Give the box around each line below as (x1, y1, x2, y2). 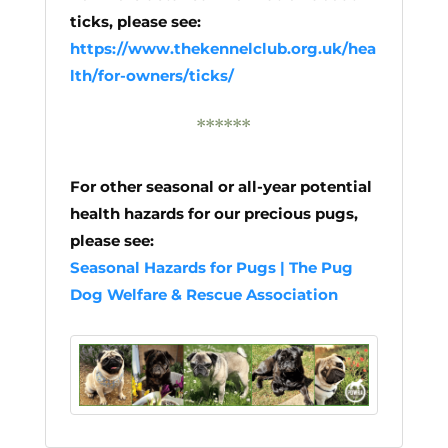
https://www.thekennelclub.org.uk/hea (69, 39, 376, 59)
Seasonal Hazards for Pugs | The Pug (69, 257, 353, 277)
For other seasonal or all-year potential (69, 176, 372, 196)
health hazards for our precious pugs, (69, 203, 358, 223)
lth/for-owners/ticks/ (69, 66, 234, 86)
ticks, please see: (69, 12, 201, 32)
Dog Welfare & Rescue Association (69, 284, 338, 304)
